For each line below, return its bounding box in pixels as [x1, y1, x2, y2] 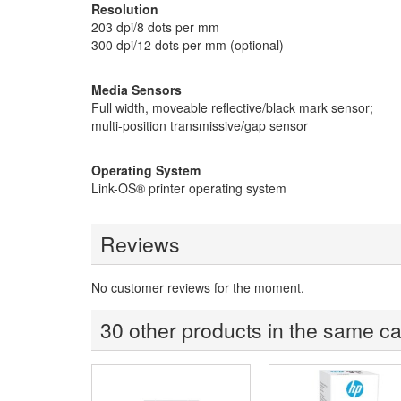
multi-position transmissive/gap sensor [91, 116, 308, 134]
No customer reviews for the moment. [91, 278, 304, 296]
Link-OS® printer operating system [91, 179, 286, 197]
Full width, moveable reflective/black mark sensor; [91, 98, 373, 116]
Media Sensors [91, 81, 182, 98]
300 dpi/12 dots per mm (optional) [91, 36, 284, 54]
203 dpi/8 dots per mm [91, 18, 219, 36]
